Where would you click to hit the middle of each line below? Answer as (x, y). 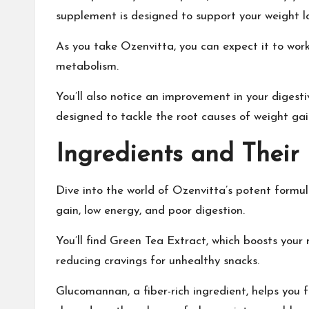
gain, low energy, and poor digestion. (150, 211)
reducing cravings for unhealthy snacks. (158, 261)
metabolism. (87, 67)
